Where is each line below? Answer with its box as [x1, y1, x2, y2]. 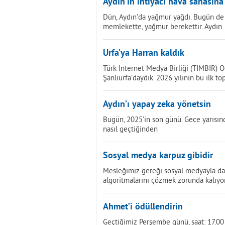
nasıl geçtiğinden [103, 124, 158, 134]
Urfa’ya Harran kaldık [103, 48, 184, 59]
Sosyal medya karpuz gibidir [103, 150, 213, 162]
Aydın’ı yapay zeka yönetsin [103, 99, 211, 110]
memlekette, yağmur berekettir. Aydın [103, 22, 222, 31]
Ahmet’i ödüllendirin [103, 201, 183, 213]
